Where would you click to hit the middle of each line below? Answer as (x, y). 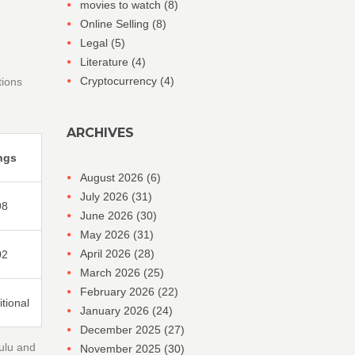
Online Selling (116, 24)
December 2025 (122, 330)
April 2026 (107, 254)
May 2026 (106, 235)
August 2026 (113, 177)
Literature (105, 62)
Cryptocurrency (120, 81)
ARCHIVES (100, 133)
